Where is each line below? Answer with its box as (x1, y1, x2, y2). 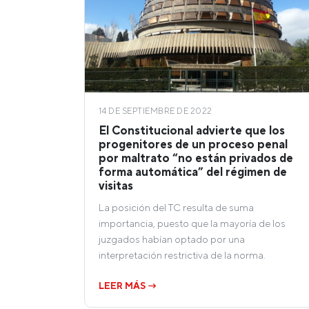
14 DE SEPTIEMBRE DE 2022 (99, 106, 212, 116)
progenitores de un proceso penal (99, 137, 288, 151)
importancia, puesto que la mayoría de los (99, 217, 286, 229)
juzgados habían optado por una (99, 232, 245, 245)
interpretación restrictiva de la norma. (99, 248, 266, 261)
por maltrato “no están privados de (99, 150, 293, 165)
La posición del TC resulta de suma (99, 201, 254, 213)
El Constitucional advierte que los (99, 123, 285, 137)
